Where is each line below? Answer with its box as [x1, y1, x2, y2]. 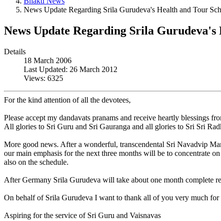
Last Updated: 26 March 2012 [24, 65, 117, 74]
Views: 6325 [24, 74, 63, 82]
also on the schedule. [4, 157, 69, 166]
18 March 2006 [24, 56, 72, 65]
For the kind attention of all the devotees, [4, 95, 131, 104]
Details [4, 47, 26, 56]
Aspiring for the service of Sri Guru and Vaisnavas [4, 211, 161, 220]
